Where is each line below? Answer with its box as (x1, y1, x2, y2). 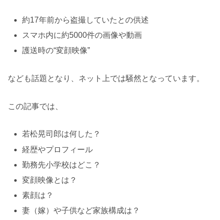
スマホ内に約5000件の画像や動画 (22, 30, 142, 39)
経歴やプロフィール (22, 145, 93, 154)
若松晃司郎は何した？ (22, 130, 101, 138)
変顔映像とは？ (22, 175, 78, 184)
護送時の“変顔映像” (22, 46, 90, 55)
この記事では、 (8, 102, 63, 110)
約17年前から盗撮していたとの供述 (22, 15, 149, 24)
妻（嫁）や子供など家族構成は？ (22, 206, 140, 215)
